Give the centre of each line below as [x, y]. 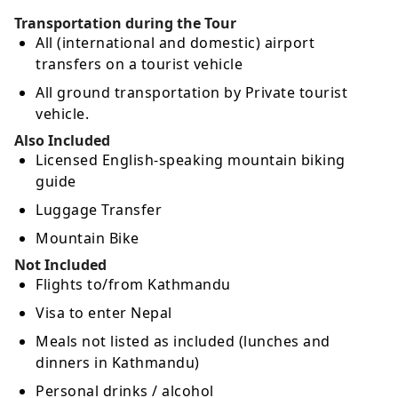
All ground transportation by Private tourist [191, 93]
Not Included [60, 265]
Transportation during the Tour [125, 24]
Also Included [62, 141]
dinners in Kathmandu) [118, 363]
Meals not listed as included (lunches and [183, 342]
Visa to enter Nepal [104, 313]
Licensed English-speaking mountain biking [191, 160]
